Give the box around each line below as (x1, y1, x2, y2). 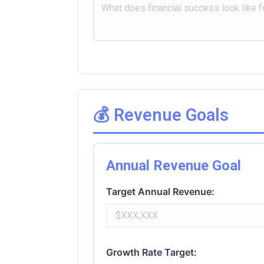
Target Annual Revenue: (106, 185, 214, 197)
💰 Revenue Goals (93, 104, 229, 125)
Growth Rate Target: (106, 246, 197, 258)
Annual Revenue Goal (106, 157, 241, 174)
